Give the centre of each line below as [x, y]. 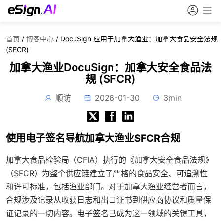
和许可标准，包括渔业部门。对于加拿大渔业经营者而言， [109, 186]
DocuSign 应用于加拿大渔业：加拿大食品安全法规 [139, 39]
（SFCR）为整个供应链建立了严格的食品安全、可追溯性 [107, 173]
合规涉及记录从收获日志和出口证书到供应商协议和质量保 [109, 200]
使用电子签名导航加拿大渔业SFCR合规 [93, 138]
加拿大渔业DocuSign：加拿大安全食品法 [110, 67]
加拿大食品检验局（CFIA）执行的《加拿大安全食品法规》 [110, 160]
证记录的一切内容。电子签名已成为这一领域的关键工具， [109, 213]
